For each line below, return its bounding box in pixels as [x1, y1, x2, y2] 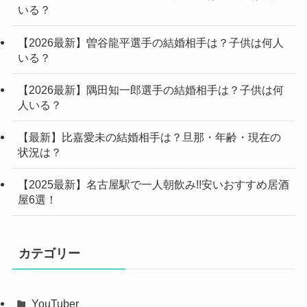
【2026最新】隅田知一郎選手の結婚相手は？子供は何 [17, 83, 284, 96]
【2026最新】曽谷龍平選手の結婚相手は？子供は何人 [17, 36, 284, 49]
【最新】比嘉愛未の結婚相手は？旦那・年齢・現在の [17, 130, 281, 143]
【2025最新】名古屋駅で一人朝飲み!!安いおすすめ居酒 [17, 178, 289, 191]
